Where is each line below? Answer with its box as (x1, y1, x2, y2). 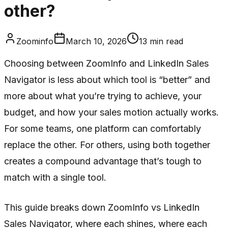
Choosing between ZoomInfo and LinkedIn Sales (4, 58, 209, 69)
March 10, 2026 (66, 36, 127, 46)
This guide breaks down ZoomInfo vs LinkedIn (4, 202, 199, 213)
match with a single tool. (4, 172, 106, 183)
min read (147, 36, 183, 46)
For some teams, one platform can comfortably (4, 123, 201, 134)
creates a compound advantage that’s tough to (4, 155, 202, 166)
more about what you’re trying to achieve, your (4, 90, 202, 101)
